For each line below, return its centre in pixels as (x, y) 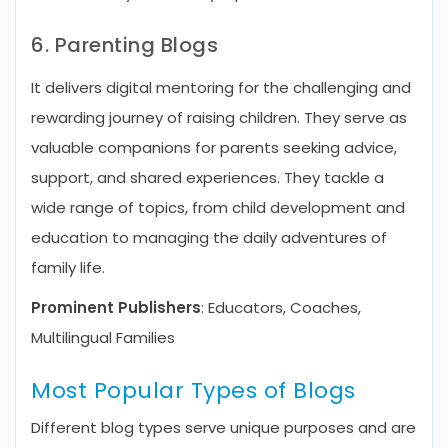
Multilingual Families (103, 337)
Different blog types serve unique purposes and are (223, 427)
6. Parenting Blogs (124, 45)
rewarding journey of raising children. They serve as (219, 117)
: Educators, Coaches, (281, 307)
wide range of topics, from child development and (218, 207)
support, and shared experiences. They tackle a (207, 177)
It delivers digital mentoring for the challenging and (221, 87)
